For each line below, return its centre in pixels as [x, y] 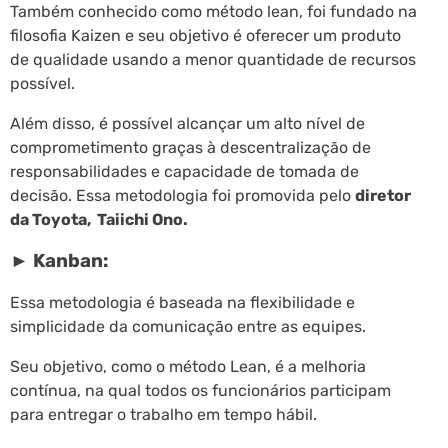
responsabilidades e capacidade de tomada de [184, 171]
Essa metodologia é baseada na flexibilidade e [182, 302]
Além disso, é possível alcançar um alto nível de [187, 123]
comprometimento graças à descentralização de [190, 147]
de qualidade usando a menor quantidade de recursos [213, 59]
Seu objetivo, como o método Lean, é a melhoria [188, 366]
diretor [383, 195]
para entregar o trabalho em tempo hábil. [163, 414]
